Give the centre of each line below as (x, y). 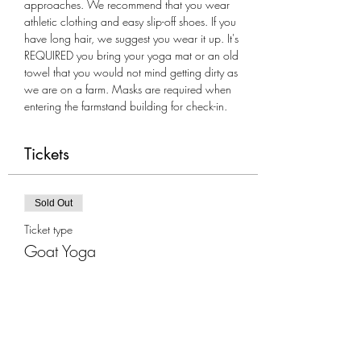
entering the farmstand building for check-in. (126, 106)
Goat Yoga (60, 251)
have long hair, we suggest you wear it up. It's (133, 38)
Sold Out (54, 203)
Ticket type (48, 229)
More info (47, 280)
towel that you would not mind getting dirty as (133, 72)
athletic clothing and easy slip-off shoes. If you (132, 21)
